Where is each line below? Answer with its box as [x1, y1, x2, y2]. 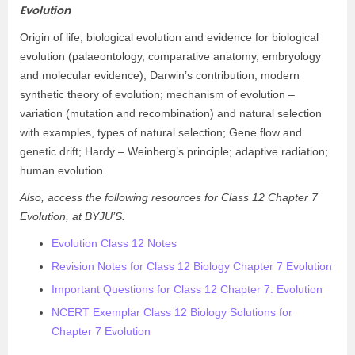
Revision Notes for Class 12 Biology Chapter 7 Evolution [52, 260, 332, 273]
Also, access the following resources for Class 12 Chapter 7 [20, 191, 318, 204]
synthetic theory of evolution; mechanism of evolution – [20, 88, 295, 101]
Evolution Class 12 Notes [52, 237, 177, 250]
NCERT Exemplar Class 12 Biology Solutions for [52, 306, 292, 319]
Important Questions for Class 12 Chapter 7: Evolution [52, 283, 323, 296]
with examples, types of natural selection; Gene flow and [20, 126, 302, 139]
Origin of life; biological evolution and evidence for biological [20, 31, 319, 44]
